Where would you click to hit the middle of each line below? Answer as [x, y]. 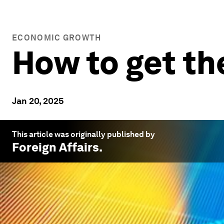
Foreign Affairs [55, 147]
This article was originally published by [83, 134]
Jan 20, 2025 [38, 101]
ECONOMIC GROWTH [57, 38]
